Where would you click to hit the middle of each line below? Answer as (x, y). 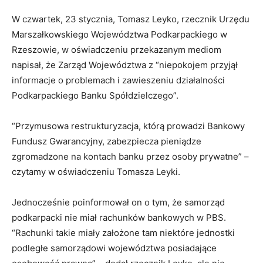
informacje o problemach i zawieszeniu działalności (118, 80)
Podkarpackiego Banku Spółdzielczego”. (95, 96)
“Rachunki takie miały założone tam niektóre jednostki (123, 233)
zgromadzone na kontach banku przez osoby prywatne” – (130, 157)
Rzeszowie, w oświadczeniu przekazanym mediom (117, 50)
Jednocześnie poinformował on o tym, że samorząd (118, 203)
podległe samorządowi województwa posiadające (114, 248)
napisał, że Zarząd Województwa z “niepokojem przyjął (125, 65)
